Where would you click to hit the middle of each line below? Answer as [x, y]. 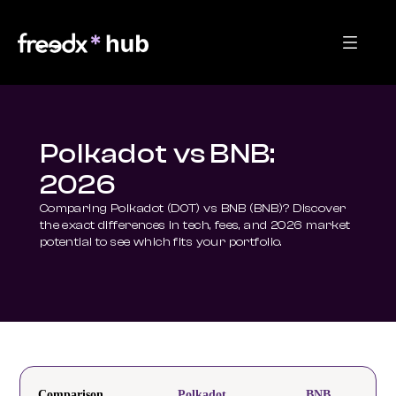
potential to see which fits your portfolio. [161, 242]
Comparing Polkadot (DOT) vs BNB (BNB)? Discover [193, 209]
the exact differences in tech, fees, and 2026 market [195, 225]
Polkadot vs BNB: [158, 154]
